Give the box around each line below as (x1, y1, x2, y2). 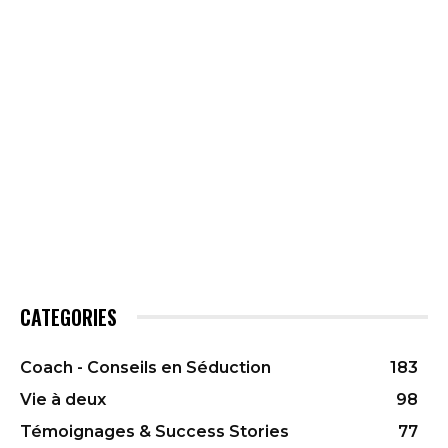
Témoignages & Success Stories (20, 422, 289, 442)
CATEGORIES (20, 302, 117, 333)
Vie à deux (20, 390, 106, 410)
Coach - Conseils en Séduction (20, 358, 271, 378)
